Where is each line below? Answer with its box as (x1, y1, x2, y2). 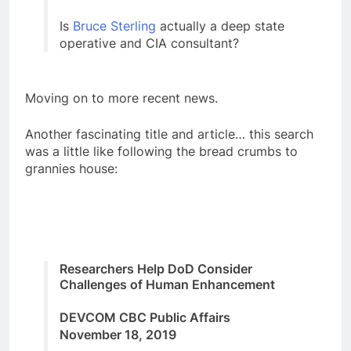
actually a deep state (156, 18, 284, 34)
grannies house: (25, 161, 118, 177)
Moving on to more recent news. (25, 90, 218, 107)
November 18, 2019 (60, 327, 176, 343)
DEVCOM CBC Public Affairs (60, 309, 230, 326)
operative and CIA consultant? (60, 35, 239, 52)
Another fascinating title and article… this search (25, 126, 313, 143)
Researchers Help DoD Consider (60, 261, 252, 277)
